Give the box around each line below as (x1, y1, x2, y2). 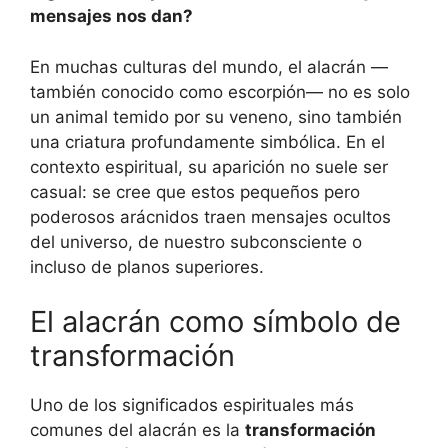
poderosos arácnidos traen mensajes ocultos (30, 206, 391, 227)
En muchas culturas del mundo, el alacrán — (30, 56, 388, 77)
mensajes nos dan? (30, 6, 193, 26)
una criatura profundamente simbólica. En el (30, 131, 385, 152)
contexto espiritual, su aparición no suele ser (30, 156, 388, 177)
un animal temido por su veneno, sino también (30, 106, 402, 127)
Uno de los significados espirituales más (30, 395, 354, 415)
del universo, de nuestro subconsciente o (30, 231, 362, 252)
